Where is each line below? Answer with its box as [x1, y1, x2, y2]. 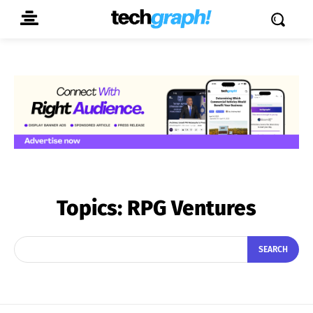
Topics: [57, 195, 127, 221]
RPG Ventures [127, 195, 256, 221]
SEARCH [259, 245, 288, 255]
